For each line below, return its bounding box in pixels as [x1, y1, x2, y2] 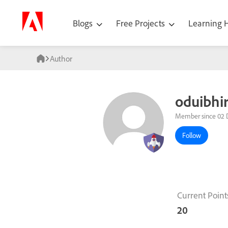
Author [50, 53, 72, 64]
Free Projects [116, 17, 167, 29]
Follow [182, 131, 201, 140]
